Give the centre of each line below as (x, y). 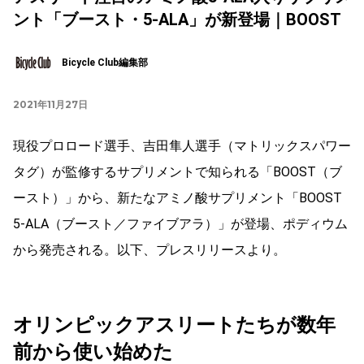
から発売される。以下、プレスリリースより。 (149, 249)
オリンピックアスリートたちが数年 (174, 325)
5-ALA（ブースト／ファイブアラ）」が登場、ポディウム (180, 223)
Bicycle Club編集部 (105, 63)
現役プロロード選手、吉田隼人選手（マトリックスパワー (182, 145)
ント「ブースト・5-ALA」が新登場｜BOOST (177, 19)
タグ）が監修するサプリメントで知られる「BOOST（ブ (178, 171)
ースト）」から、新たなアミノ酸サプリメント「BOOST (178, 197)
